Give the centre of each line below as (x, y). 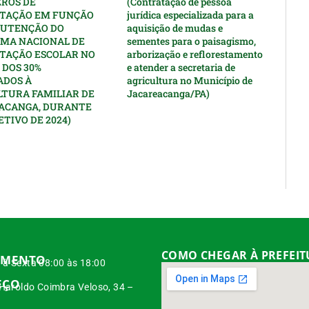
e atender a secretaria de (181, 68)
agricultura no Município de (190, 81)
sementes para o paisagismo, (192, 41)
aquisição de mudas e (175, 28)
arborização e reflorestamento (195, 54)
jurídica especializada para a (191, 15)
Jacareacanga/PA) (169, 94)
